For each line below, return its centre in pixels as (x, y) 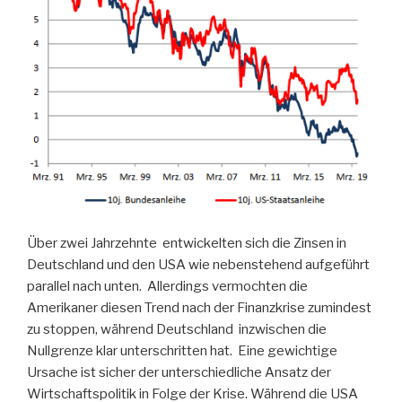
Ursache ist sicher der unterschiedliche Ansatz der (179, 372)
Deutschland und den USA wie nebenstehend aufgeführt (198, 264)
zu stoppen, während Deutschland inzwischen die (177, 329)
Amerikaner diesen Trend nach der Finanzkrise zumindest (199, 307)
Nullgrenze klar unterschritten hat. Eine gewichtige (182, 350)
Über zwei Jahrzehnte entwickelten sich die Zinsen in (187, 243)
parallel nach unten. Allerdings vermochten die (167, 286)
